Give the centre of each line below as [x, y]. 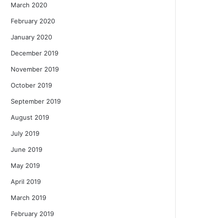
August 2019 [30, 117]
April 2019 [26, 181]
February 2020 [33, 21]
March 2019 [28, 197]
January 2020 [31, 37]
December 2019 [35, 53]
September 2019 [36, 101]
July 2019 [25, 133]
